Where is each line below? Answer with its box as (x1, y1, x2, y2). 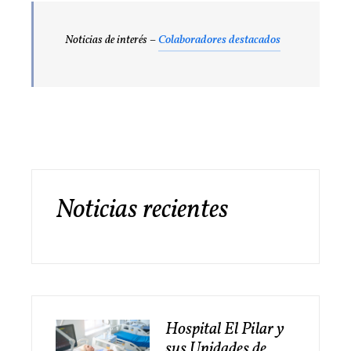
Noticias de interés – (65, 32, 158, 49)
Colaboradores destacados (158, 32, 280, 49)
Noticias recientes (56, 192, 229, 230)
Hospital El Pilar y (165, 317, 284, 342)
